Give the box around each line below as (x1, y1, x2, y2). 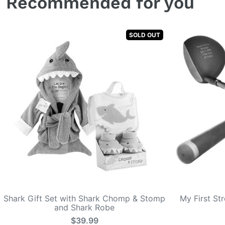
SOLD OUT (129, 31, 160, 39)
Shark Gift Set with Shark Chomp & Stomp (4, 193, 165, 203)
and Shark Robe (54, 202, 115, 212)
